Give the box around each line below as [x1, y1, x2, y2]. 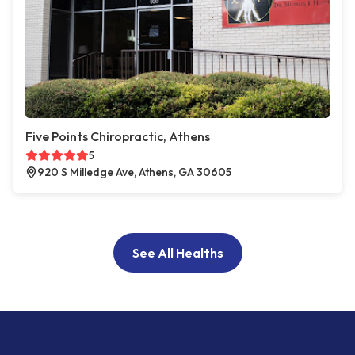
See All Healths [132, 245, 223, 261]
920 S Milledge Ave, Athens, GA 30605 [37, 165, 231, 180]
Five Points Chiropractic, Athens [25, 128, 210, 145]
